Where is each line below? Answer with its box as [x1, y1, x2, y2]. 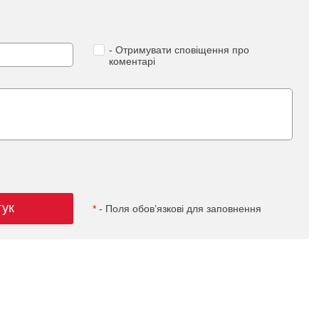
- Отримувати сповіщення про [108, 44, 249, 56]
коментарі [108, 56, 155, 67]
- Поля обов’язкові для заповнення [95, 203, 261, 214]
